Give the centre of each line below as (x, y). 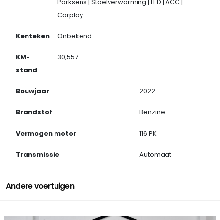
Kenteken (33, 36)
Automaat (155, 155)
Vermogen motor (46, 134)
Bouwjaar (32, 91)
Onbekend (75, 36)
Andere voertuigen (40, 186)
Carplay (70, 15)
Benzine (152, 112)
